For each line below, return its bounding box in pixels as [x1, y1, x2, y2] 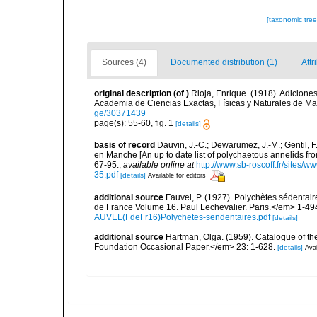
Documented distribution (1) [171, 57, 277, 68]
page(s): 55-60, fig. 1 [94, 118, 175, 129]
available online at [123, 159, 194, 170]
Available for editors [148, 172, 206, 180]
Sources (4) [102, 57, 146, 68]
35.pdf [94, 170, 118, 180]
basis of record [94, 139, 155, 150]
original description [94, 88, 171, 99]
